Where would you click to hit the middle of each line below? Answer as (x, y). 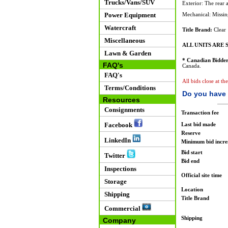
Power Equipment (128, 15)
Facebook (117, 125)
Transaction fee (200, 112)
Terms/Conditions (128, 88)
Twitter (114, 156)
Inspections (119, 168)
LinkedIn (117, 140)
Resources (119, 100)
